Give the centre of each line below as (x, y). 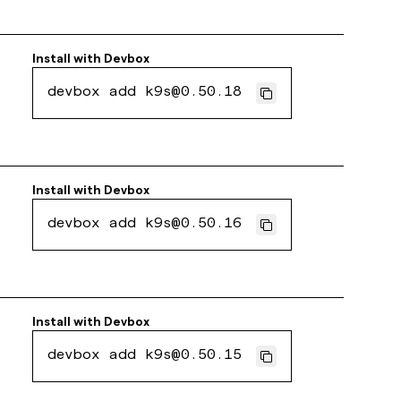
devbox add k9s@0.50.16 (145, 225)
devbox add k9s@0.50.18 (145, 93)
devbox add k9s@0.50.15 (145, 356)
